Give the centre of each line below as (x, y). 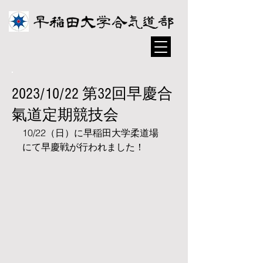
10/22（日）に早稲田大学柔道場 (90, 133)
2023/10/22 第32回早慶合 (92, 94)
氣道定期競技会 (65, 115)
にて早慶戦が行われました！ (83, 147)
